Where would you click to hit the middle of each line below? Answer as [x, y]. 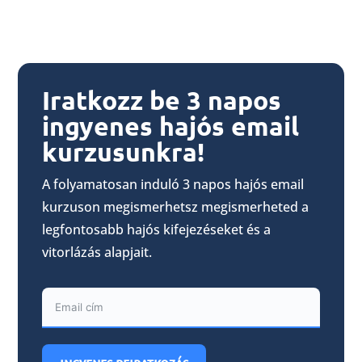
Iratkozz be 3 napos [162, 101]
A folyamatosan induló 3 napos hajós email [173, 185]
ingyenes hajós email [171, 126]
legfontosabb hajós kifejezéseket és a [157, 230]
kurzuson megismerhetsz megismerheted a [176, 207]
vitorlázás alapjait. [97, 253]
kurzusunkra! [124, 152]
